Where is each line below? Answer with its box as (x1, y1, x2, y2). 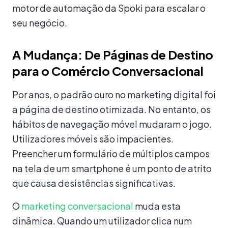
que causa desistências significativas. (12, 177, 176, 189)
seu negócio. (12, 17, 67, 29)
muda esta (133, 200, 181, 212)
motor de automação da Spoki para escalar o (12, 2, 206, 14)
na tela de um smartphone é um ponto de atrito (12, 162, 212, 175)
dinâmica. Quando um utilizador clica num (12, 215, 192, 227)
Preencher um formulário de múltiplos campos (12, 148, 210, 160)
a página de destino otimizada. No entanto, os (12, 103, 211, 116)
